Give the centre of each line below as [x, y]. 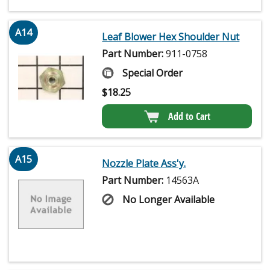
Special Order [153, 73]
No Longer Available [169, 200]
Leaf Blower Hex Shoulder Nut [171, 37]
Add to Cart [189, 117]
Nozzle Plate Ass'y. [144, 164]
